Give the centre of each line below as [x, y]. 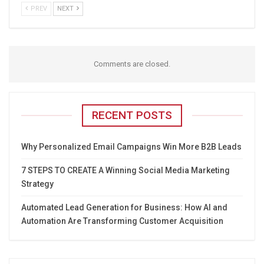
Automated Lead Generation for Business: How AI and [124, 208]
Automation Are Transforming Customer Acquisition [122, 221]
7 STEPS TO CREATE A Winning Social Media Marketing [126, 171]
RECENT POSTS [132, 115]
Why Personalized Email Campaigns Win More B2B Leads [131, 147]
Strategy [37, 184]
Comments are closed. [132, 64]
